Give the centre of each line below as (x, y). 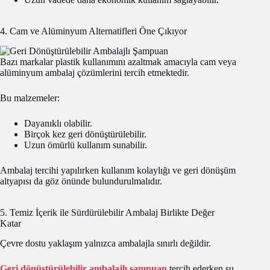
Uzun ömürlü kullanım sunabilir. (86, 145)
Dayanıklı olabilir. (58, 123)
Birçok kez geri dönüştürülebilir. (85, 134)
